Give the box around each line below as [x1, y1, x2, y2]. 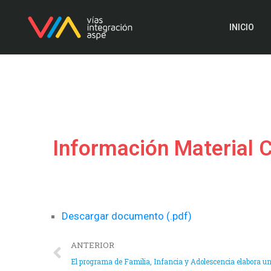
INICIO [229, 22, 254, 32]
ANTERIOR [71, 240, 114, 250]
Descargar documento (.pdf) [62, 210, 192, 222]
